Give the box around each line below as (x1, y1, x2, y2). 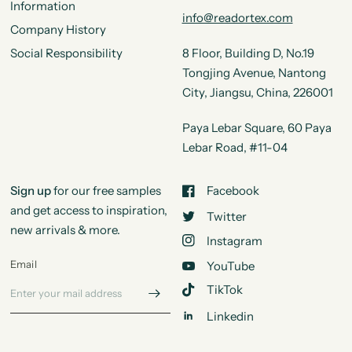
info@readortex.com (181, 10, 293, 25)
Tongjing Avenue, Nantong (181, 65, 326, 80)
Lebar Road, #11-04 (181, 140, 288, 155)
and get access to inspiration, (9, 203, 167, 218)
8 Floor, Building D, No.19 (181, 46, 314, 60)
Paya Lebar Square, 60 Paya (181, 120, 332, 135)
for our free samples (50, 183, 161, 198)
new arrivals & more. (9, 222, 120, 237)
